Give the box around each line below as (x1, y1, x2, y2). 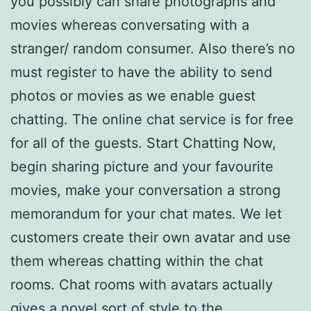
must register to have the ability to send (10, 64, 272, 81)
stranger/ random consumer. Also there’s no (10, 40, 295, 57)
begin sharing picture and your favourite (10, 158, 274, 175)
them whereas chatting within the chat (10, 253, 263, 269)
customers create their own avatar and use (10, 229, 291, 246)
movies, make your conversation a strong (10, 182, 280, 199)
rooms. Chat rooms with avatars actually (10, 276, 273, 293)
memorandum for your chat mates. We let (10, 205, 282, 222)
